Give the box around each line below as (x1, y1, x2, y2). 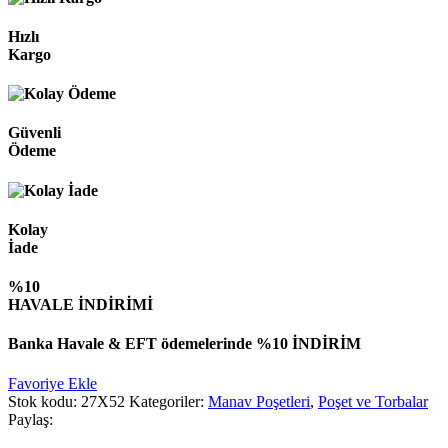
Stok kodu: (8, 392, 81, 410)
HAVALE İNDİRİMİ (8, 296, 153, 314)
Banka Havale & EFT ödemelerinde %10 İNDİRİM (8, 335, 361, 353)
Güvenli (8, 124, 61, 142)
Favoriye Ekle (8, 374, 97, 392)
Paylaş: (8, 410, 53, 428)
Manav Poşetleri (208, 392, 310, 410)
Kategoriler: (129, 392, 204, 410)
